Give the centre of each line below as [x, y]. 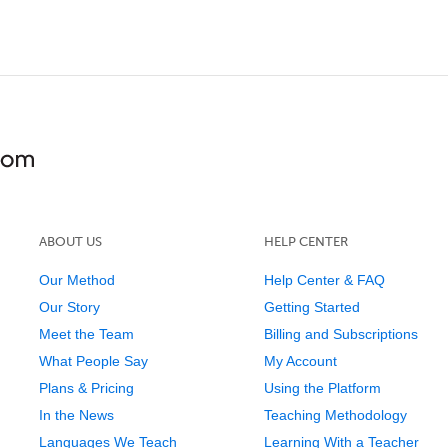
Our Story [69, 307]
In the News [76, 415]
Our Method [76, 280]
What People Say [93, 361]
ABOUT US [70, 242]
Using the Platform [322, 388]
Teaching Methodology [335, 415]
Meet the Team [86, 334]
